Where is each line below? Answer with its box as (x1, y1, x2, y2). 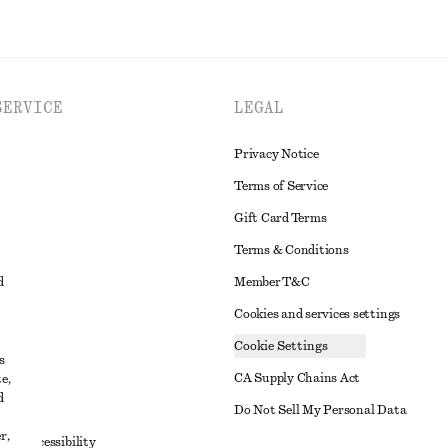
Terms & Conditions (234, 244, 349, 256)
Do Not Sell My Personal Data (234, 404, 407, 416)
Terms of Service (234, 180, 329, 192)
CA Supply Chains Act (234, 372, 361, 384)
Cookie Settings (234, 340, 328, 352)
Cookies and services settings (234, 308, 401, 320)
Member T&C (234, 276, 310, 288)
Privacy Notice (234, 148, 319, 160)
